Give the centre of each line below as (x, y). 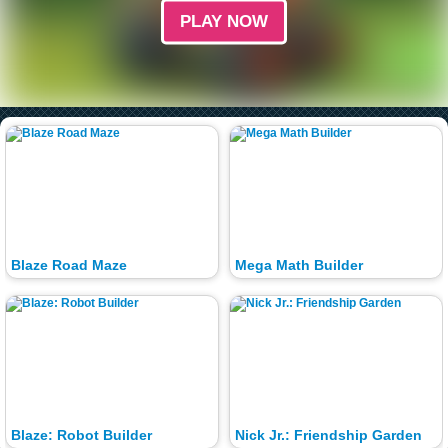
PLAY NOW (224, 21)
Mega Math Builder (298, 266)
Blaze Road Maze (68, 266)
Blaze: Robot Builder (81, 436)
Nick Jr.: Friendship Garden (328, 436)
